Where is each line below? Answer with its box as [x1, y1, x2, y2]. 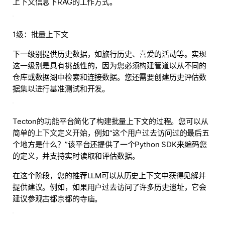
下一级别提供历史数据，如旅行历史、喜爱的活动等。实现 [13, 49, 207, 59]
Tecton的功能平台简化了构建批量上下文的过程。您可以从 [13, 117, 208, 126]
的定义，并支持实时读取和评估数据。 [13, 151, 140, 161]
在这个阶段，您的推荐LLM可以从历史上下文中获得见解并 [13, 171, 206, 180]
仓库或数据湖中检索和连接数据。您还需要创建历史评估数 [13, 72, 207, 82]
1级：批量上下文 [13, 30, 68, 39]
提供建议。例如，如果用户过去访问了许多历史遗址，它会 [13, 182, 207, 192]
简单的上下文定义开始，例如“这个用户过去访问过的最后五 [13, 128, 209, 138]
